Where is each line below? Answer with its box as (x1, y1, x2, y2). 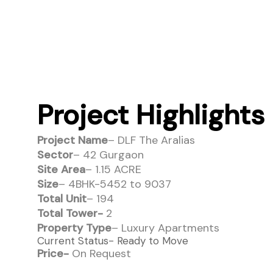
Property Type (37, 220, 112, 235)
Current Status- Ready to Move (37, 233, 189, 247)
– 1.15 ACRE (85, 161, 142, 177)
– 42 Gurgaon (73, 147, 144, 162)
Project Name (37, 132, 108, 147)
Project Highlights (37, 96, 265, 133)
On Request (69, 246, 132, 261)
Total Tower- (37, 205, 104, 221)
